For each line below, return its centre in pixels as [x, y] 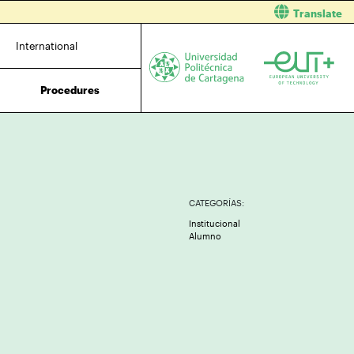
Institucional [215, 223]
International [46, 45]
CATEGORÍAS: [217, 203]
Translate [318, 13]
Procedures [70, 90]
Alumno [205, 236]
